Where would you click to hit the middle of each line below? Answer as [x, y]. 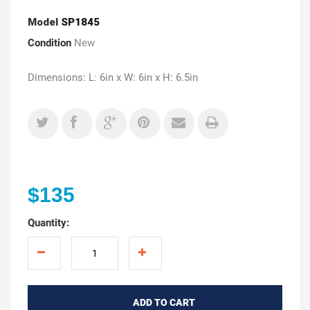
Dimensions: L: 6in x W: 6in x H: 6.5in [113, 77]
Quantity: [48, 222]
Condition [49, 43]
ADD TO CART [164, 302]
